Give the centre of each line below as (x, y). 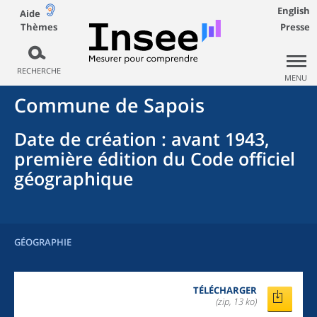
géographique (74, 178)
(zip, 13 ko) (236, 301)
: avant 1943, (213, 139)
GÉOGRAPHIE (43, 242)
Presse (295, 27)
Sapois (174, 105)
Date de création (85, 139)
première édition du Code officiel (155, 158)
